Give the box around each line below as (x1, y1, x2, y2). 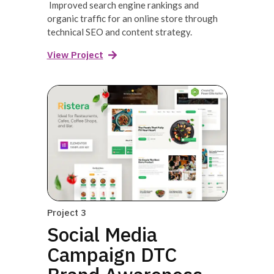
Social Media (46, 221, 157, 248)
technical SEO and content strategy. (46, 26, 192, 37)
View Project (46, 48, 103, 61)
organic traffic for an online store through (46, 12, 218, 24)
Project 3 (46, 207, 86, 219)
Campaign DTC (46, 242, 177, 268)
